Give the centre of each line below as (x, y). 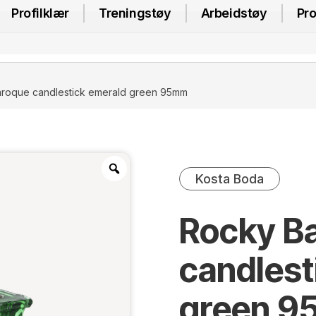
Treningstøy (135, 13)
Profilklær (41, 13)
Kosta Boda (229, 178)
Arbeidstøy (234, 13)
